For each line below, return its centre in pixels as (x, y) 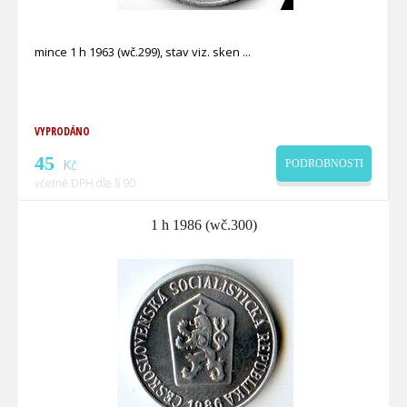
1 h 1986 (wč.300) (203, 225)
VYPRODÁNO (62, 132)
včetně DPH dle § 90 (85, 184)
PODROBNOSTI (324, 164)
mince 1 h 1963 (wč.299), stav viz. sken (139, 52)
